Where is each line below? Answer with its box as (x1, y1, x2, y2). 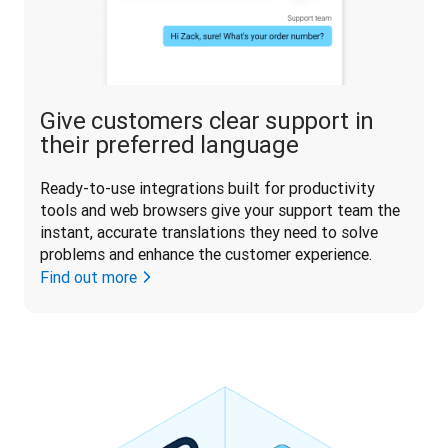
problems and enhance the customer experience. (40, 243, 376, 264)
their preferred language (40, 129, 299, 159)
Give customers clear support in (40, 105, 374, 135)
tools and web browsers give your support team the (40, 199, 400, 220)
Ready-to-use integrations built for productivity (40, 177, 375, 198)
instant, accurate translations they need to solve (40, 221, 378, 242)
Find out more (40, 266, 137, 287)
